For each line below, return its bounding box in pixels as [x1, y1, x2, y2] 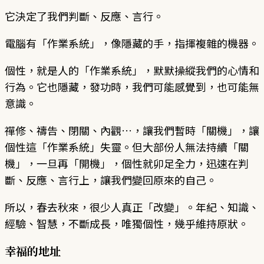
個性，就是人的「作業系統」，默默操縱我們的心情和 [5, 62, 259, 78]
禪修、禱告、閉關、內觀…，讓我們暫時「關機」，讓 [5, 122, 259, 138]
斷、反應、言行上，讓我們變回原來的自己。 [5, 171, 217, 187]
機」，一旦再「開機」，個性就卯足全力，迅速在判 [5, 155, 249, 171]
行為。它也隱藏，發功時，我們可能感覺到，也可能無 [5, 78, 259, 94]
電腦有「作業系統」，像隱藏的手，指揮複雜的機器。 [5, 35, 259, 51]
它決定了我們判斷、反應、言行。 [5, 8, 164, 24]
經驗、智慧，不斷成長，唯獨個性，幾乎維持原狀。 [5, 215, 249, 231]
